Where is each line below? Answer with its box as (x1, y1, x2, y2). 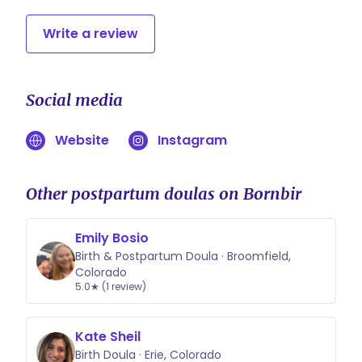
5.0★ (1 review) (75, 280, 146, 293)
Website (55, 131, 109, 149)
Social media (26, 90, 123, 110)
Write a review (43, 24, 138, 43)
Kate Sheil (75, 327, 141, 346)
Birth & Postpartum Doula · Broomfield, (75, 248, 291, 264)
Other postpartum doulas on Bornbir (26, 183, 301, 204)
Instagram (158, 131, 227, 149)
